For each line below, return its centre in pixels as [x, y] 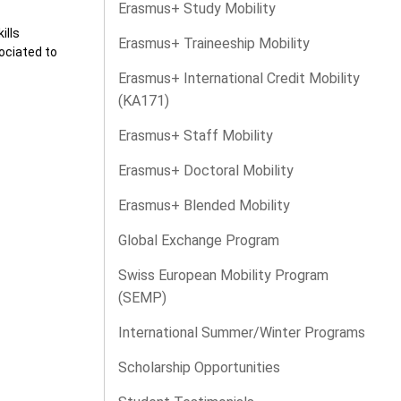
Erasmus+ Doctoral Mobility [206, 171]
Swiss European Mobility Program [223, 276]
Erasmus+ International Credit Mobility [239, 79]
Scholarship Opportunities [199, 368]
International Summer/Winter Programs [242, 333]
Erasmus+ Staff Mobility [196, 136]
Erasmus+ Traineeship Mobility [214, 44]
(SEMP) [142, 298]
